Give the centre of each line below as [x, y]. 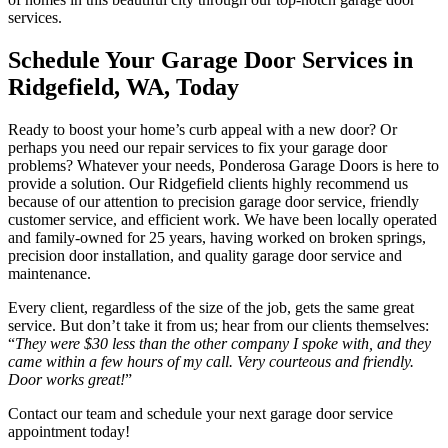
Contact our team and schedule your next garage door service [200, 413]
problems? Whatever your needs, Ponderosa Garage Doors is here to [223, 165]
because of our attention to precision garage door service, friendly [213, 201]
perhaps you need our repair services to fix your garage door [197, 147]
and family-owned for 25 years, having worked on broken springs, [217, 237]
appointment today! [69, 431]
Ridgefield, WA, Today [123, 86]
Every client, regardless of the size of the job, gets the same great [211, 307]
